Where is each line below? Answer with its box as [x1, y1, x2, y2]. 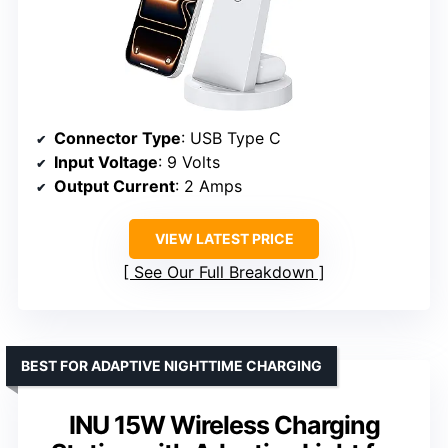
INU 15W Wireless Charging [68, 409, 380, 440]
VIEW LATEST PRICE [154, 229, 294, 247]
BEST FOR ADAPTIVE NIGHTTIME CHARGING [21, 356, 322, 374]
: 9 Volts [158, 151, 220, 172]
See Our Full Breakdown [134, 261, 314, 282]
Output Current [54, 175, 175, 196]
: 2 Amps [175, 175, 242, 196]
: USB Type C [181, 127, 281, 148]
